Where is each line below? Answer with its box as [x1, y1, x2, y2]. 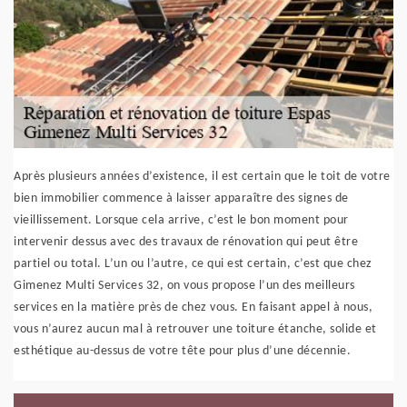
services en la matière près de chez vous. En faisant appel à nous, [14, 301, 372, 314]
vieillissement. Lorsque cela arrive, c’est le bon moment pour [14, 213, 349, 227]
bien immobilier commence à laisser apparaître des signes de [14, 192, 349, 205]
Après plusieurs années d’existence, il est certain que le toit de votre [14, 170, 391, 184]
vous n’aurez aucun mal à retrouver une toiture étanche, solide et [14, 323, 377, 336]
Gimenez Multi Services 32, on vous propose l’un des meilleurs [14, 279, 355, 293]
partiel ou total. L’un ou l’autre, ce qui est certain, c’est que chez [14, 257, 372, 271]
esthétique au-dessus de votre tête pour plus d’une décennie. [14, 344, 351, 358]
